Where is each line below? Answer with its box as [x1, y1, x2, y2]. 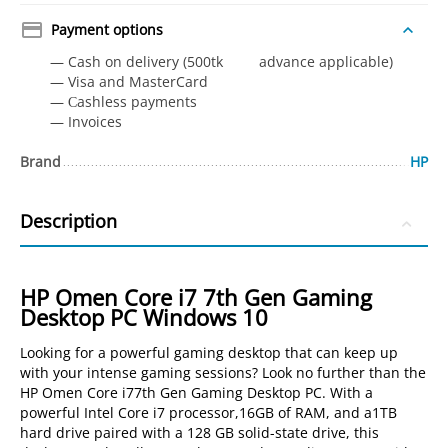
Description [20, 209, 117, 233]
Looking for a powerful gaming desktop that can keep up [20, 343, 399, 362]
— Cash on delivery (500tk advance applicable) [50, 52, 398, 71]
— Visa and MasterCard [50, 72, 209, 91]
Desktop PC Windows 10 [20, 302, 268, 332]
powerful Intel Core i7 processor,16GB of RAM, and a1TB [20, 403, 398, 422]
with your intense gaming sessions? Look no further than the [20, 363, 427, 382]
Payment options [51, 20, 164, 39]
